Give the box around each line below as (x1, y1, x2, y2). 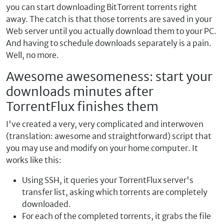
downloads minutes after (6, 83, 153, 99)
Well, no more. (6, 50, 59, 60)
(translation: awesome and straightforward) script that (6, 131, 211, 141)
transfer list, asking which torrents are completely (22, 187, 207, 197)
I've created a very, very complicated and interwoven (6, 119, 203, 129)
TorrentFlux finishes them (6, 98, 158, 114)
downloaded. (22, 199, 71, 209)
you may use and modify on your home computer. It (6, 143, 198, 153)
